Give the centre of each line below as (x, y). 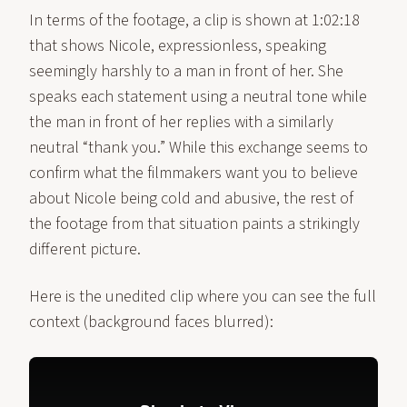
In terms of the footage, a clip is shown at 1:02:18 (194, 20)
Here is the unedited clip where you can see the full (203, 297)
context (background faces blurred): (151, 322)
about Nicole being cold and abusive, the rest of (191, 199)
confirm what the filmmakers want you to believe (194, 173)
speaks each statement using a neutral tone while (198, 97)
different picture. (85, 249)
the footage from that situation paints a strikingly (194, 224)
